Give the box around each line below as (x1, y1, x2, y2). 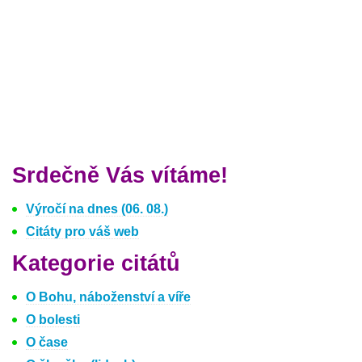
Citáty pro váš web (26, 225, 139, 238)
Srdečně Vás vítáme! (12, 163, 228, 187)
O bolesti (26, 313, 80, 326)
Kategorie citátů (12, 251, 180, 276)
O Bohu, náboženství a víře (26, 290, 191, 304)
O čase (26, 335, 68, 349)
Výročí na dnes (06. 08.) (26, 202, 168, 216)
